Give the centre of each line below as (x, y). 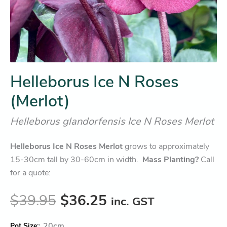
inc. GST (133, 201)
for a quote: (30, 173)
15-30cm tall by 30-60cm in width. (76, 159)
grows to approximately (166, 146)
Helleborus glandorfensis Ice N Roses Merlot (112, 121)
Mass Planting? (171, 159)
